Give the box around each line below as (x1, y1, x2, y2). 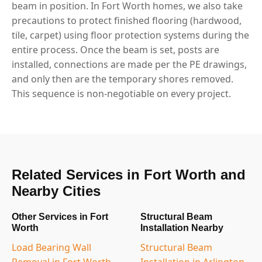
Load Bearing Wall (12, 240, 91, 254)
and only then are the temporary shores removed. (12, 72, 233, 85)
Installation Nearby (140, 222, 223, 233)
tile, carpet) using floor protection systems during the (12, 28, 249, 42)
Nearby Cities (12, 182, 101, 199)
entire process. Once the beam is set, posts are (12, 43, 219, 56)
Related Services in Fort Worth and (12, 166, 246, 182)
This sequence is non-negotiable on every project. (12, 87, 231, 100)
